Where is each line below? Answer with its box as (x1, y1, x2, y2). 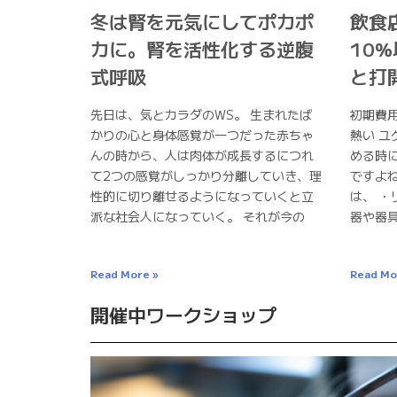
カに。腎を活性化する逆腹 (90, 35, 314, 63)
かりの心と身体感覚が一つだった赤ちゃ (90, 126, 314, 144)
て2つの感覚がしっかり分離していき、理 (90, 167, 322, 185)
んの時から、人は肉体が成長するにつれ (90, 146, 314, 165)
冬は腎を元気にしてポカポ (90, 8, 314, 35)
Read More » (90, 266, 158, 282)
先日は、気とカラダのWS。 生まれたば (90, 105, 312, 124)
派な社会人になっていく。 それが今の (90, 207, 305, 226)
